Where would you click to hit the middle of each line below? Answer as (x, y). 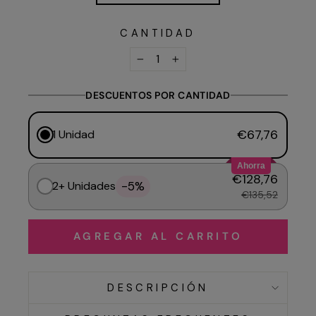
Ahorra (251, 165)
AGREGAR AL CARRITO (158, 236)
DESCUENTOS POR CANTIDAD (158, 95)
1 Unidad (73, 135)
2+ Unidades (84, 186)
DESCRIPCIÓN (158, 287)
